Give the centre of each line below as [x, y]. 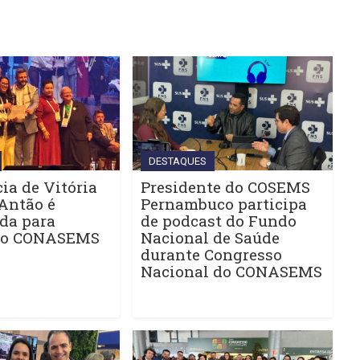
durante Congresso [211, 255]
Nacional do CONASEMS [231, 272]
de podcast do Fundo [218, 221]
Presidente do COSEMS [225, 187]
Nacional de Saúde [210, 238]
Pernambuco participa [223, 204]
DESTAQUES [177, 162]
